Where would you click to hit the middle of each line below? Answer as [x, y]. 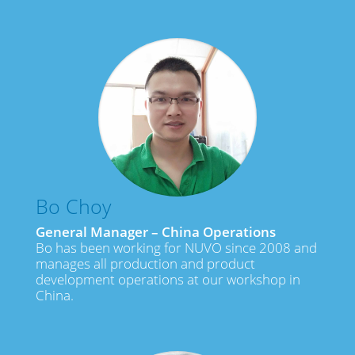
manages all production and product [145, 264]
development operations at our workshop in [168, 280]
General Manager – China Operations [155, 232]
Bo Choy [73, 206]
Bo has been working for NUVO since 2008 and [176, 248]
